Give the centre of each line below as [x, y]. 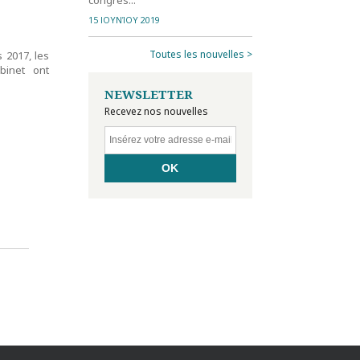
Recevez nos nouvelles [156, 111]
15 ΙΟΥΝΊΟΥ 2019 [124, 19]
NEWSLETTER [148, 94]
